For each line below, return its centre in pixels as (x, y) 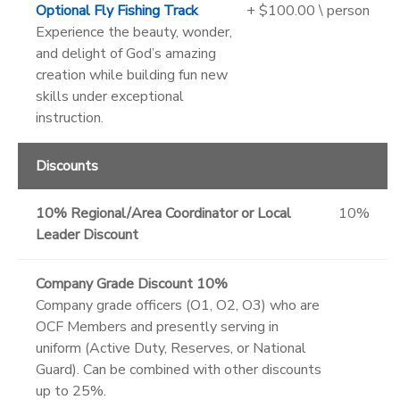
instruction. (70, 117)
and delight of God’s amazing (126, 53)
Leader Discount (87, 234)
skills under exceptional (110, 96)
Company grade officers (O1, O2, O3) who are (178, 305)
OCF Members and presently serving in (157, 326)
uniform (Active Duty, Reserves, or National (171, 348)
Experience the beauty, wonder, (134, 32)
